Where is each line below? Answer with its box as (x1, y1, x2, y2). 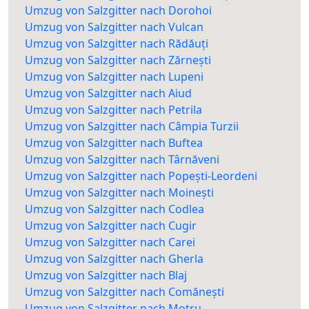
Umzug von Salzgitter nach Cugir (25, 218, 197, 234)
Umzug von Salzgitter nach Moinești (25, 185, 214, 201)
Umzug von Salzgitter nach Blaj (25, 268, 187, 283)
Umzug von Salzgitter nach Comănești (25, 284, 224, 300)
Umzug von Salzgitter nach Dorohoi (25, 3, 212, 19)
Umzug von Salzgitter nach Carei (25, 235, 195, 250)
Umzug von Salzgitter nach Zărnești (25, 52, 211, 68)
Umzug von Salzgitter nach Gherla (25, 251, 203, 267)
